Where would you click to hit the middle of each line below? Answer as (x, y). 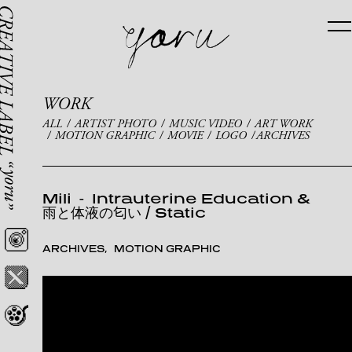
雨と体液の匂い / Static (124, 213)
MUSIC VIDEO (205, 123)
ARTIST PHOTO (115, 123)
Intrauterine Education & (201, 198)
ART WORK (283, 123)
